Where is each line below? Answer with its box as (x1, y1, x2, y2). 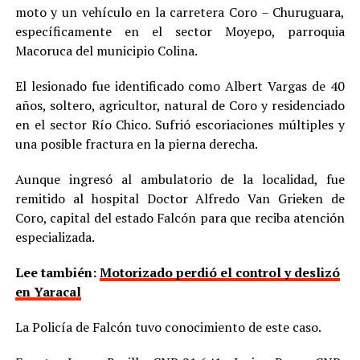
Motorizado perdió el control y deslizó (99, 263, 340, 281)
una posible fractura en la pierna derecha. (14, 134, 258, 153)
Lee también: (14, 263, 100, 281)
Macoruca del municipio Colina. (14, 41, 198, 59)
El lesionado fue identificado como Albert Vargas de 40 (14, 76, 346, 95)
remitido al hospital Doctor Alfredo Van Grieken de (14, 189, 346, 207)
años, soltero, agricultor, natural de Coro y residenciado (14, 96, 346, 114)
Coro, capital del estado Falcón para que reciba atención (14, 208, 346, 227)
